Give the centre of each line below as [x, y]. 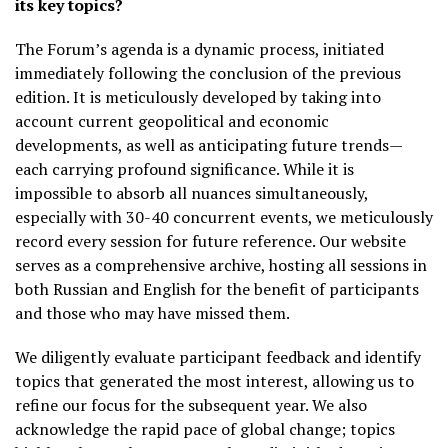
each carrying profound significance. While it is [184, 168]
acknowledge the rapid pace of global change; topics [205, 428]
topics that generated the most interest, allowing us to [214, 380]
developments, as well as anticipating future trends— [209, 144]
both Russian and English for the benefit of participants [217, 288]
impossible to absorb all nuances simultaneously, [191, 192]
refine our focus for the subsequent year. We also [191, 404]
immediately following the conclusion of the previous [208, 72]
